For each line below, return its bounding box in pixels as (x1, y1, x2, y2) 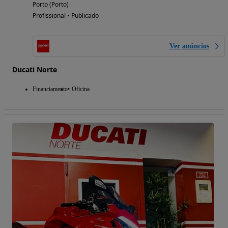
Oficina (72, 85, 90, 93)
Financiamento (33, 85, 68, 93)
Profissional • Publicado (33, 11, 99, 20)
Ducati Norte (12, 64, 57, 74)
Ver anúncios (169, 42, 209, 50)
